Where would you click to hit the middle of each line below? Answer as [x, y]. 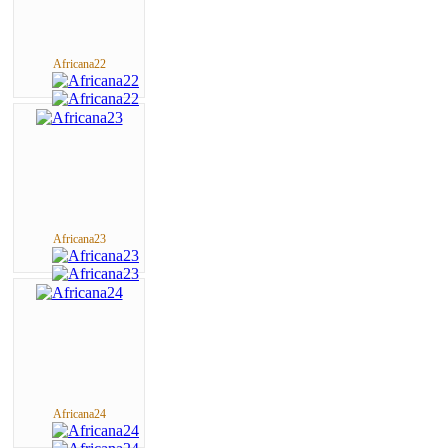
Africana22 [79, 63]
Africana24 [79, 413]
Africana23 [79, 238]
